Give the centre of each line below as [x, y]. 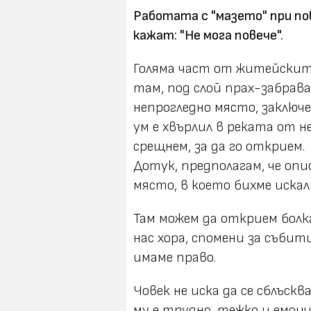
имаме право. [175, 258]
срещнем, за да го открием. [219, 146]
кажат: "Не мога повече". [208, 35]
